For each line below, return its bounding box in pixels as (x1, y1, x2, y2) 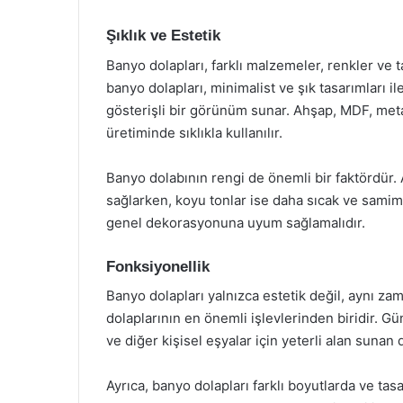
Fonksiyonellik (106, 257, 210, 275)
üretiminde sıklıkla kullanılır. (106, 123, 282, 141)
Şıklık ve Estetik (106, 27, 220, 44)
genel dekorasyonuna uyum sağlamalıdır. (106, 213, 365, 231)
